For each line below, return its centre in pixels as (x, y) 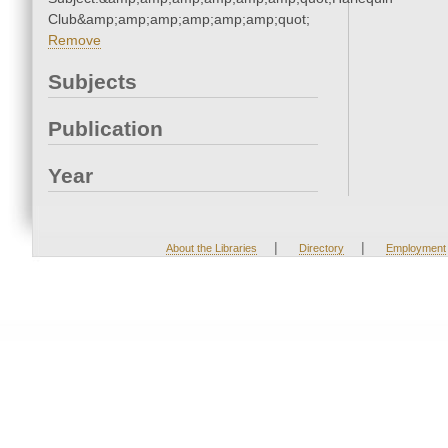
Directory (321, 248)
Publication (105, 129)
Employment (415, 248)
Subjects (92, 82)
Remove (74, 40)
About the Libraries (211, 248)
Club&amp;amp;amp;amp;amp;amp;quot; (179, 19)
